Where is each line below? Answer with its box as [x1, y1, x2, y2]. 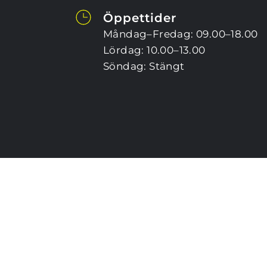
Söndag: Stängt [103, 60, 185, 72]
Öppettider [103, 11, 176, 25]
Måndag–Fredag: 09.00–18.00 [103, 28, 258, 40]
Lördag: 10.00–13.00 [103, 44, 206, 56]
